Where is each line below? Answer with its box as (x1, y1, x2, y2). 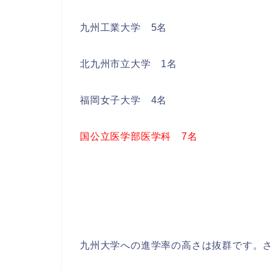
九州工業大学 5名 (80, 22, 168, 33)
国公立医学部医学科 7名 (80, 131, 198, 142)
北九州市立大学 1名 (80, 58, 177, 69)
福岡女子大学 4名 (80, 94, 168, 105)
